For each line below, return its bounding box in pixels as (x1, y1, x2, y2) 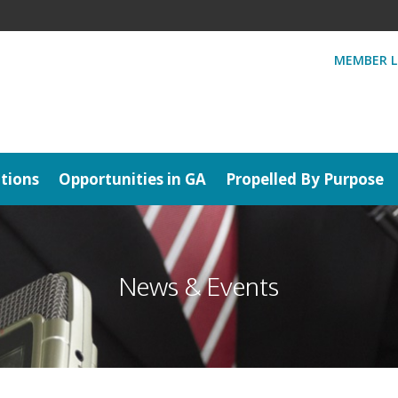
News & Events (118, 269, 279, 302)
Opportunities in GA (58, 168, 206, 189)
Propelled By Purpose (226, 168, 385, 189)
